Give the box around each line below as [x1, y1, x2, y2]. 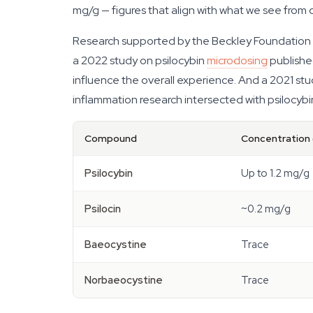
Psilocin [85, 202, 121, 216]
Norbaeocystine [85, 273, 163, 287]
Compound [85, 132, 137, 145]
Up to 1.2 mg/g [241, 166, 310, 180]
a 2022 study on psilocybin [73, 53, 207, 68]
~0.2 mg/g [241, 202, 291, 216]
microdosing [207, 53, 268, 68]
